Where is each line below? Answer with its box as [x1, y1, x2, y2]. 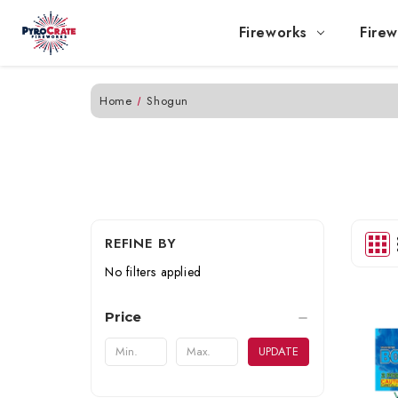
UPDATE [259, 342, 299, 360]
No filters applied [105, 262, 202, 281]
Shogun [147, 92, 189, 109]
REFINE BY [105, 234, 178, 253]
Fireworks [238, 22, 307, 43]
